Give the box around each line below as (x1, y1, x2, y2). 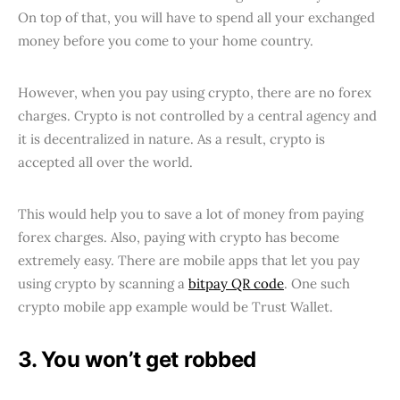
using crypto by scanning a (18, 274, 188, 292)
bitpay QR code (188, 274, 284, 292)
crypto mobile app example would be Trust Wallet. (18, 297, 333, 315)
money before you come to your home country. (18, 31, 313, 49)
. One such (284, 274, 350, 292)
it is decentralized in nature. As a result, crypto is (18, 129, 325, 147)
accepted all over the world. (18, 153, 193, 171)
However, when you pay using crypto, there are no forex (18, 83, 371, 101)
